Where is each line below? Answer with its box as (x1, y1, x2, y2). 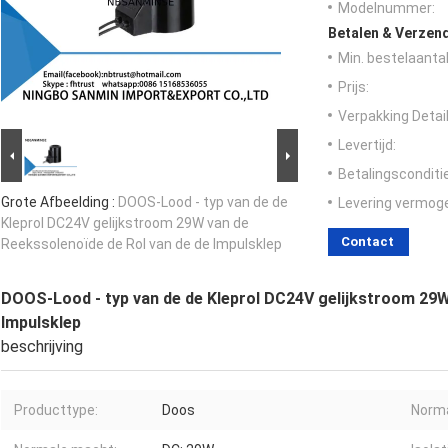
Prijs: (338, 79, 369, 96)
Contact (341, 234, 394, 250)
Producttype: (14, 402, 98, 419)
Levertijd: (338, 137, 396, 154)
